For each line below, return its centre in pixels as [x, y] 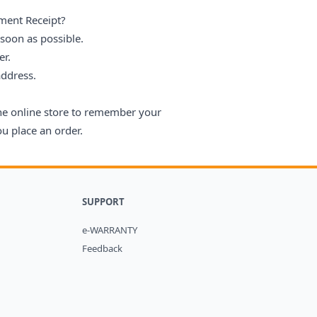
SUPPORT [103, 201]
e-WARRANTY [109, 230]
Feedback [102, 248]
